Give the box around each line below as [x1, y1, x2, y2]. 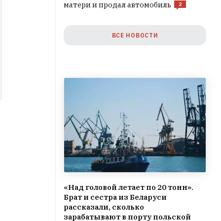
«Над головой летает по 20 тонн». [64, 183, 193, 192]
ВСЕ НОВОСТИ [111, 32, 158, 39]
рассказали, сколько [64, 202, 144, 212]
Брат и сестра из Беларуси [64, 192, 167, 202]
